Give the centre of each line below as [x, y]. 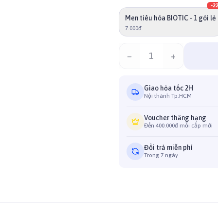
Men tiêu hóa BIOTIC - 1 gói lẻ [171, 18]
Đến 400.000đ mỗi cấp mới [178, 126]
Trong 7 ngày [161, 155]
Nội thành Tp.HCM [168, 96]
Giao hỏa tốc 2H [169, 88]
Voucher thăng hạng [175, 118]
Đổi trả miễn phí [168, 147]
